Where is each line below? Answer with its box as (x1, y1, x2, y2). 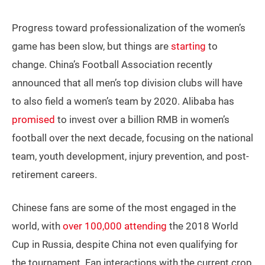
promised (12, 114, 55, 126)
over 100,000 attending (63, 220, 167, 232)
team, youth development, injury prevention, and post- (12, 150, 249, 163)
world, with (12, 220, 63, 232)
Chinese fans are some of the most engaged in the (12, 202, 236, 214)
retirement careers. (12, 169, 97, 181)
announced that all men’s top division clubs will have (12, 77, 243, 89)
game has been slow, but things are (12, 40, 171, 53)
